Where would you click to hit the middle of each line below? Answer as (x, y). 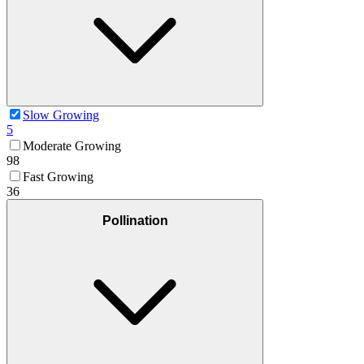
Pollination (135, 221)
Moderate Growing (72, 145)
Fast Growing (58, 176)
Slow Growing (61, 115)
